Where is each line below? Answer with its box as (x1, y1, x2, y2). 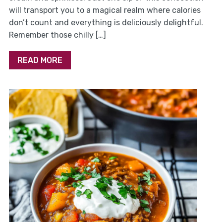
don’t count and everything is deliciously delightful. (8, 18, 203, 28)
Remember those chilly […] (8, 30, 106, 40)
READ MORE (17, 55, 62, 65)
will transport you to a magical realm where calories (8, 5, 201, 15)
